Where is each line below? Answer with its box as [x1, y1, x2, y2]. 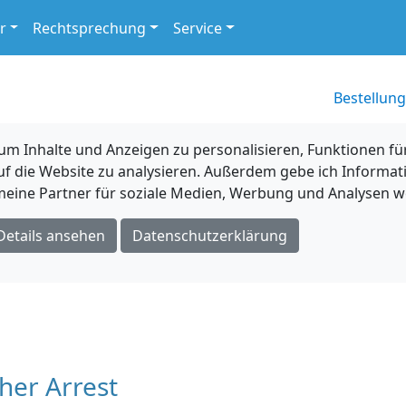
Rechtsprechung [33, 17, 147, 38]
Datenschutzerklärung [131, 226, 287, 246]
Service [173, 17, 223, 38]
